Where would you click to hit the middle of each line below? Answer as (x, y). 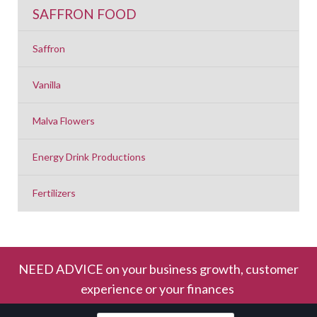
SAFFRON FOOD (85, 14)
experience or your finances (158, 289)
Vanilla (47, 85)
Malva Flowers (64, 121)
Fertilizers (54, 193)
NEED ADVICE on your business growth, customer (158, 269)
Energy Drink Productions (89, 157)
